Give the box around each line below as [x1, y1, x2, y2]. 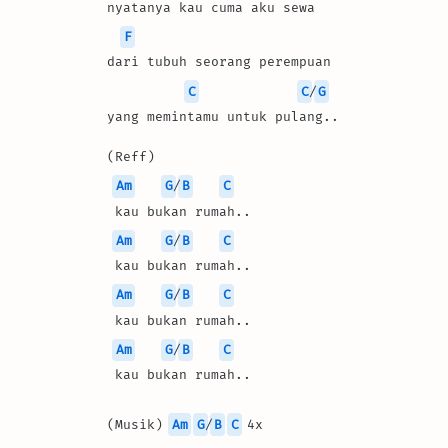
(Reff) [107, 148, 155, 164]
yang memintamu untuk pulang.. [107, 108, 339, 124]
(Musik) [107, 416, 171, 432]
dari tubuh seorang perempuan [107, 54, 331, 70]
